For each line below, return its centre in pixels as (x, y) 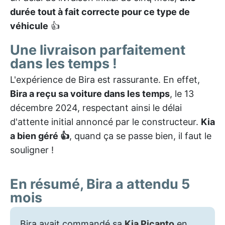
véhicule (29, 26)
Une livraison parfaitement (98, 50)
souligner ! (32, 150)
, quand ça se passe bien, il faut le (140, 136)
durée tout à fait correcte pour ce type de (100, 12)
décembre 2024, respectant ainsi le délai (96, 107)
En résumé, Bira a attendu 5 (100, 184)
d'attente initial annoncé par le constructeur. (105, 122)
